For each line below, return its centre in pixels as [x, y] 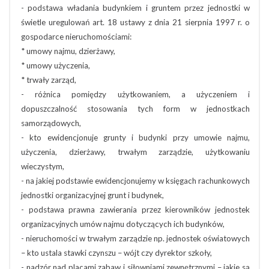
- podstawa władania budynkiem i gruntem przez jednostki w [135, 8]
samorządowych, [51, 123]
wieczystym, [43, 166]
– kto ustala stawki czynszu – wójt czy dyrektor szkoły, [116, 253]
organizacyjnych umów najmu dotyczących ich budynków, [123, 224]
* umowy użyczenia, [56, 65]
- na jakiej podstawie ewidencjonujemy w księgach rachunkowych [135, 181]
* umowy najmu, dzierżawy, [68, 51]
